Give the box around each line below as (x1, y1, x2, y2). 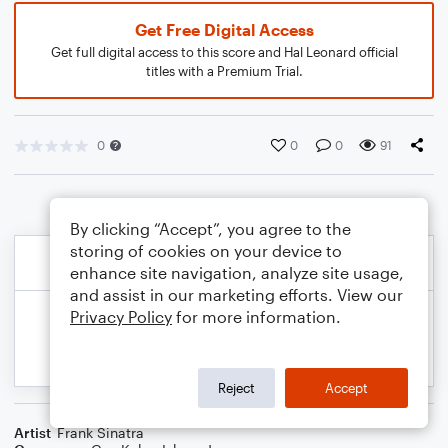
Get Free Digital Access (134, 20, 314, 39)
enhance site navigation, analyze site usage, (70, 263, 404, 282)
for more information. (172, 307, 341, 326)
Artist (14, 424, 51, 441)
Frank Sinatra (57, 424, 144, 441)
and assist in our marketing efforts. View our (70, 285, 403, 304)
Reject (218, 379, 255, 396)
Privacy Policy (70, 307, 172, 326)
